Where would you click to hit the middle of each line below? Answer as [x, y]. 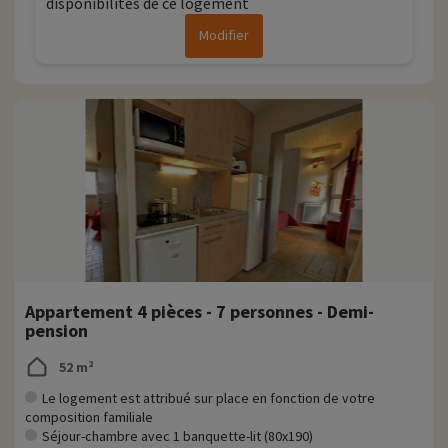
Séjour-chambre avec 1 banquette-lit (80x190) [177, 436]
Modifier [224, 35]
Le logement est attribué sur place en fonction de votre [208, 398]
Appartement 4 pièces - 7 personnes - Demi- [199, 312]
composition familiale [89, 417]
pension [56, 331]
